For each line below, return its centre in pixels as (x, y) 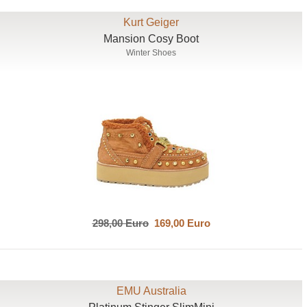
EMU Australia (151, 291)
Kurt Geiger (151, 23)
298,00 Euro (120, 223)
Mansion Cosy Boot (151, 39)
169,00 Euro (179, 223)
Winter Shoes (151, 53)
